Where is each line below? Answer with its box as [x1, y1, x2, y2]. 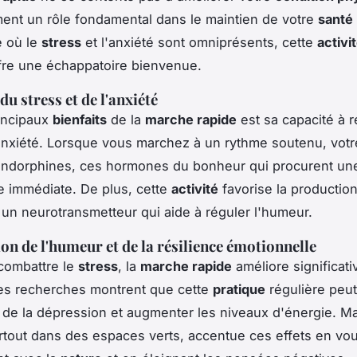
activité [171, 180, 218, 197]
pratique [213, 280, 265, 297]
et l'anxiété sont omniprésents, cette [81, 33, 317, 50]
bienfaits [53, 111, 107, 127]
